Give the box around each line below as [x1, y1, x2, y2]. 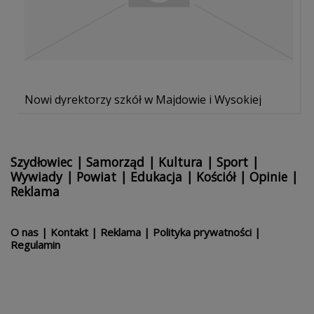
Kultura [158, 153, 203, 171]
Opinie [250, 168, 287, 186]
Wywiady [11, 168, 62, 186]
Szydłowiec [11, 153, 72, 171]
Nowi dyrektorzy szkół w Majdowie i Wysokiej [25, 92, 261, 108]
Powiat [76, 168, 116, 186]
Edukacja [130, 168, 182, 186]
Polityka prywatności [153, 225, 252, 240]
